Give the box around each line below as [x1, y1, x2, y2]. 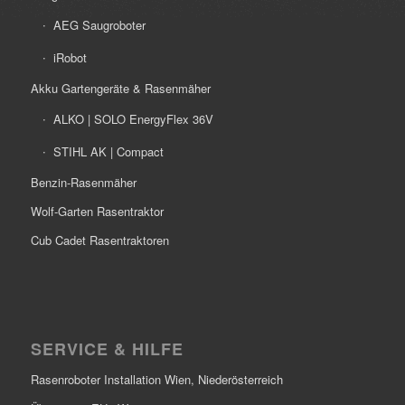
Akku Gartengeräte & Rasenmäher [30, 80, 211, 98]
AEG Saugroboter [52, 16, 146, 34]
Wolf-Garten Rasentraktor [30, 202, 164, 221]
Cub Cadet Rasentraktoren [30, 231, 169, 250]
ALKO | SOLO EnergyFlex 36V [52, 110, 213, 128]
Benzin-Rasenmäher [30, 174, 137, 192]
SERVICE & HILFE [30, 337, 184, 362]
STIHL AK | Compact [52, 143, 164, 161]
